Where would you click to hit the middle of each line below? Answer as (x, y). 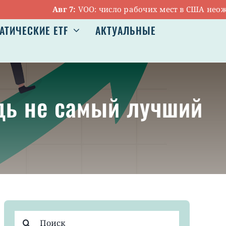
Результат (34, 216)
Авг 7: (34, 9)
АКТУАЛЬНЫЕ (125, 31)
